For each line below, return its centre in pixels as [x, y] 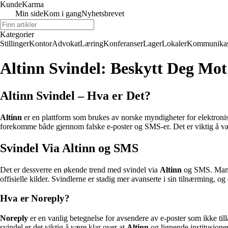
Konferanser [123, 44]
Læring [92, 44]
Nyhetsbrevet [103, 13]
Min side [29, 13]
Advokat [66, 44]
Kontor [40, 44]
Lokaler [174, 44]
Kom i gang [62, 13]
